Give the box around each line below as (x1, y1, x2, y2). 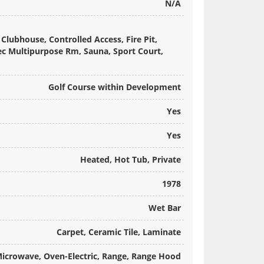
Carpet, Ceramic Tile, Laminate (57, 226, 181, 238)
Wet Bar (148, 202, 181, 214)
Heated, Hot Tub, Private (80, 154, 181, 166)
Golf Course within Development (48, 81, 181, 93)
